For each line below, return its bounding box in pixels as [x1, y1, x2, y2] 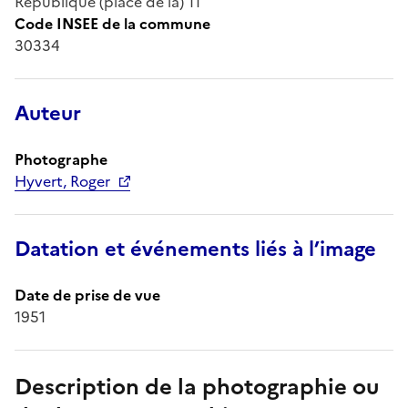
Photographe [15, 148, 107, 170]
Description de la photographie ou [15, 370, 379, 403]
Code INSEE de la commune [15, 12, 210, 35]
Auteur [15, 97, 81, 128]
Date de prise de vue [15, 283, 160, 306]
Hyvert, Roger [15, 169, 110, 192]
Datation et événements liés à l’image [15, 233, 376, 264]
